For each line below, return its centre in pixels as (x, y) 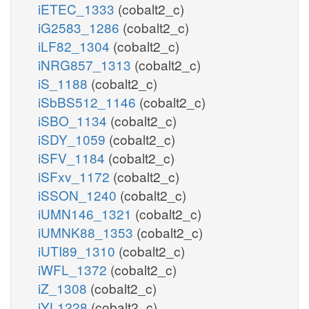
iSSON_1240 (79, 195)
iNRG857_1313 (86, 64)
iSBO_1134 (74, 120)
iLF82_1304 (76, 46)
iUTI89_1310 (78, 250)
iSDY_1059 (73, 139)
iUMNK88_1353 (87, 232)
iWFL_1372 (74, 269)
